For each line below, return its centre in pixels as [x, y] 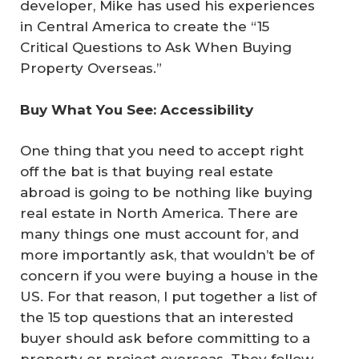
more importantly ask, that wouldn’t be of [167, 255]
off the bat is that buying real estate [147, 171]
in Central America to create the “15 [145, 26]
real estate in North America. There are [159, 213]
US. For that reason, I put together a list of [168, 296]
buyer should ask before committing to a [165, 338]
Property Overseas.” [91, 68]
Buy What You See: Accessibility [137, 109]
